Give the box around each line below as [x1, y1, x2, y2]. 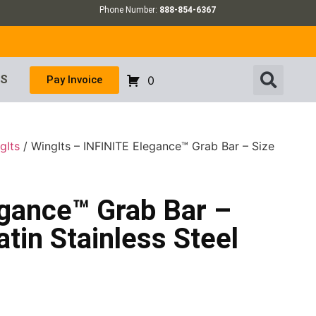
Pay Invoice [46, 73, 102, 86]
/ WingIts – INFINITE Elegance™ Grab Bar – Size [20, 139, 275, 154]
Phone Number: [99, 5, 160, 15]
